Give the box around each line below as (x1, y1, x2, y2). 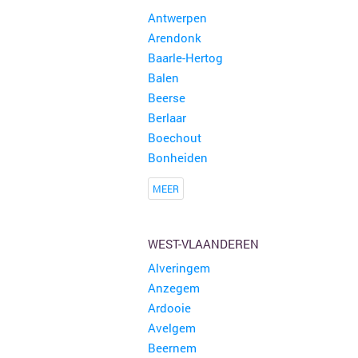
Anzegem (147, 280, 200, 296)
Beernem (147, 340, 197, 356)
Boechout (147, 129, 201, 145)
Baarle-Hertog (147, 50, 223, 66)
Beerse (147, 89, 185, 105)
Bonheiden (147, 149, 208, 165)
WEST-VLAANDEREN (147, 236, 259, 252)
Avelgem (147, 320, 196, 336)
